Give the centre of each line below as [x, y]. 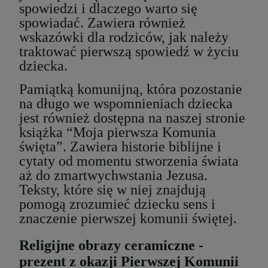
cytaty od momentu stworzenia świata [129, 161]
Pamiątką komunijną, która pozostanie [131, 89]
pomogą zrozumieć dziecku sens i [117, 204]
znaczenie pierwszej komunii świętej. [130, 218]
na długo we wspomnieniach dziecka [126, 103]
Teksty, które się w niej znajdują [112, 189]
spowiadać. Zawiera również [102, 23]
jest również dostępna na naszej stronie [132, 118]
